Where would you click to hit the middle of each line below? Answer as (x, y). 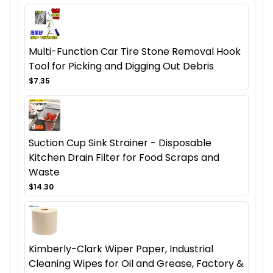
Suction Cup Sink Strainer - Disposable (120, 143)
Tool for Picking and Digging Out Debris (121, 66)
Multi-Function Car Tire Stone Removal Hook (135, 52)
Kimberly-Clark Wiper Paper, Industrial (121, 249)
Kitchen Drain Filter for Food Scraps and (124, 158)
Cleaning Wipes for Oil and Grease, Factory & (136, 264)
